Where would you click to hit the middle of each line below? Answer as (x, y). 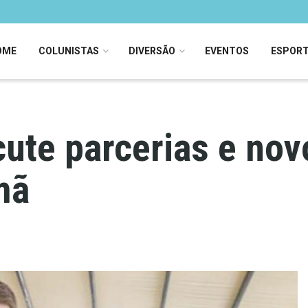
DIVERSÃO (152, 51)
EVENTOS (227, 51)
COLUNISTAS (68, 51)
